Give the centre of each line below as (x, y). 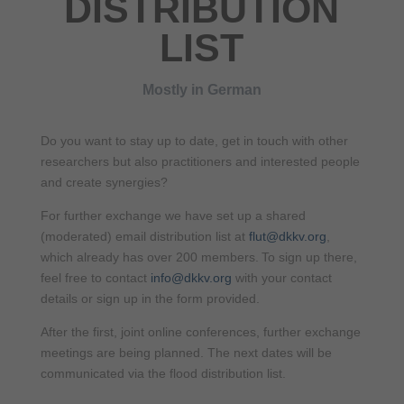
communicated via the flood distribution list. (163, 373)
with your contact (281, 277)
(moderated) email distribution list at (144, 236)
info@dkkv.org (191, 277)
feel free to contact (95, 277)
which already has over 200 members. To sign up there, (198, 257)
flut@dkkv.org (287, 236)
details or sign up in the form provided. (150, 298)
